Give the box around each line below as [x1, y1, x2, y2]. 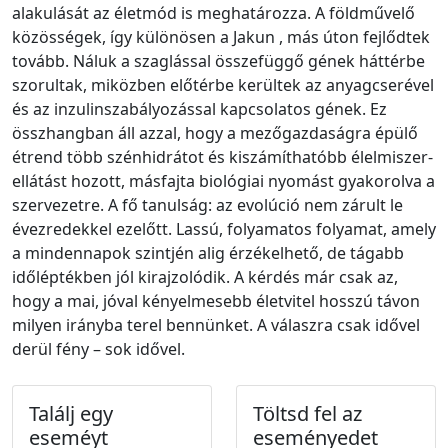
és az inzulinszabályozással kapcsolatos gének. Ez [12, 97, 387, 120]
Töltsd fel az [253, 399, 362, 427]
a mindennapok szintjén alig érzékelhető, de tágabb [12, 241, 404, 264]
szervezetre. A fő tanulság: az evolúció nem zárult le [12, 193, 403, 216]
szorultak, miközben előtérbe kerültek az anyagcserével [12, 73, 434, 96]
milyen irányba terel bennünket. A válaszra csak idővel [12, 313, 420, 336]
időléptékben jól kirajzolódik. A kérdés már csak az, [12, 265, 398, 288]
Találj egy [29, 399, 113, 427]
